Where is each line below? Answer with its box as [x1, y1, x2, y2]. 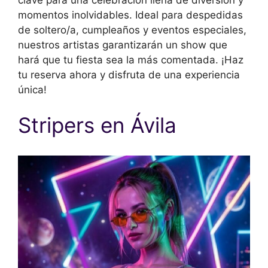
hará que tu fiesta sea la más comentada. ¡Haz [18, 53, 243, 66]
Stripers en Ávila [18, 112, 176, 138]
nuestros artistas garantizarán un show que [18, 38, 227, 51]
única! [18, 83, 47, 96]
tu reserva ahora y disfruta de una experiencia [18, 68, 240, 81]
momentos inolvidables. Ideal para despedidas [18, 8, 243, 21]
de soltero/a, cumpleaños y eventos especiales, [18, 23, 246, 36]
